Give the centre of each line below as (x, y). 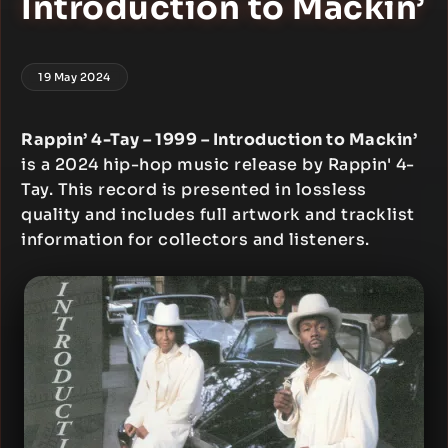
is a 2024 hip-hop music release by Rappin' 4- (218, 164)
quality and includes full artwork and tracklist (218, 214)
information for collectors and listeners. (195, 239)
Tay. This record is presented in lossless (194, 189)
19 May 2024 (74, 77)
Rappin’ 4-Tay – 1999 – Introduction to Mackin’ (219, 139)
